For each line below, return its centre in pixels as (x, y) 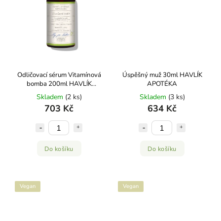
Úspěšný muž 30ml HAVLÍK (162, 75)
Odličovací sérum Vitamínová (59, 75)
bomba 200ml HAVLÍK (59, 84)
